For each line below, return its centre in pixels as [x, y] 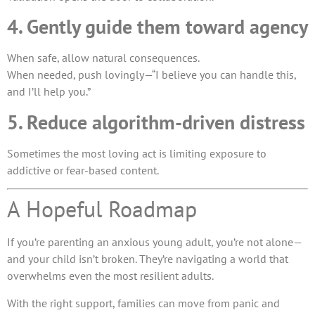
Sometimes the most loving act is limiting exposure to [137, 153]
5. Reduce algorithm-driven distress [156, 122]
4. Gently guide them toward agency [157, 27]
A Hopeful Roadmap [102, 209]
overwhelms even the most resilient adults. [110, 276]
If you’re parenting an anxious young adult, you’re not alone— [155, 242]
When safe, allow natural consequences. [103, 58]
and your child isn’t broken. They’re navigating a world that [148, 259]
